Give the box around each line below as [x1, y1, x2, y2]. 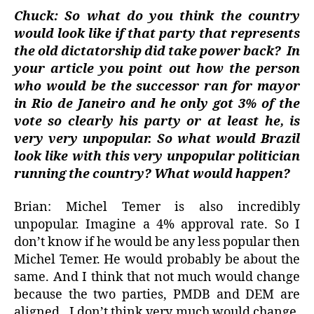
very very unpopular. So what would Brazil [14, 130, 300, 147]
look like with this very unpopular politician [14, 148, 300, 165]
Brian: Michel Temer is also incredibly [14, 199, 300, 216]
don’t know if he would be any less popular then [14, 234, 300, 251]
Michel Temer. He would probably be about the [14, 252, 300, 268]
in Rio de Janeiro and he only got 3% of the [14, 95, 300, 112]
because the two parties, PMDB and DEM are [14, 287, 300, 303]
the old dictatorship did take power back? [14, 43, 281, 60]
